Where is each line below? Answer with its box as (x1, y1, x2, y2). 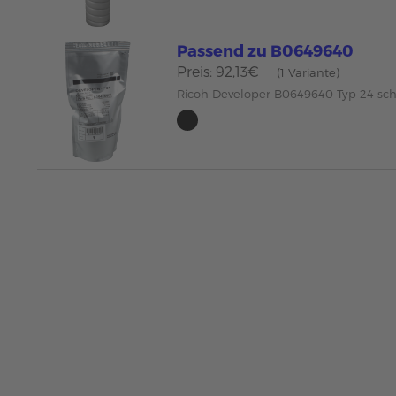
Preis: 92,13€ (177, 63, 260, 80)
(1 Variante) (277, 65, 340, 80)
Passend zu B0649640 (177, 41, 354, 59)
